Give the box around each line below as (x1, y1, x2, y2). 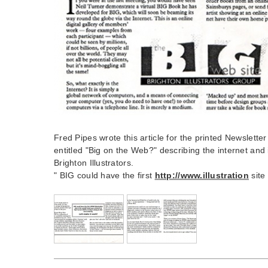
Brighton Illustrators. (54, 157, 134, 167)
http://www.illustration (154, 170, 249, 180)
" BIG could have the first (54, 170, 155, 180)
